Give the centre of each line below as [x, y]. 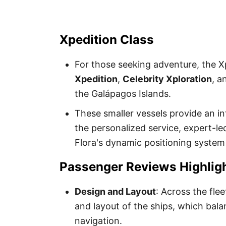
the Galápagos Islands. [123, 93]
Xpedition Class [107, 39]
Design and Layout [115, 191]
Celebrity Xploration [167, 79]
